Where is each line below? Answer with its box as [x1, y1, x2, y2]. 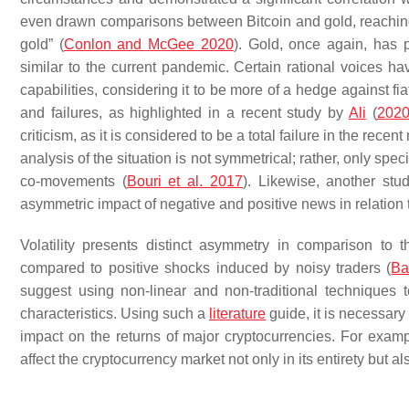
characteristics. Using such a [20, 306, 209, 321]
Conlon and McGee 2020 [63, 37, 234, 52]
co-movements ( [20, 173, 127, 189]
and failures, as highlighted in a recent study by [20, 105, 349, 121]
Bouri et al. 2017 [126, 173, 243, 189]
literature [209, 306, 266, 321]
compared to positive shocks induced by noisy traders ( [20, 260, 392, 276]
